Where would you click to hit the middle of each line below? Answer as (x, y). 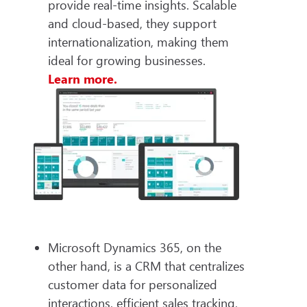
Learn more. (83, 79)
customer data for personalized (133, 284)
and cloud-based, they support (132, 24)
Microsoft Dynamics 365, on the (135, 247)
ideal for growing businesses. (127, 61)
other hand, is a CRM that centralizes (146, 266)
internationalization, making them (138, 42)
